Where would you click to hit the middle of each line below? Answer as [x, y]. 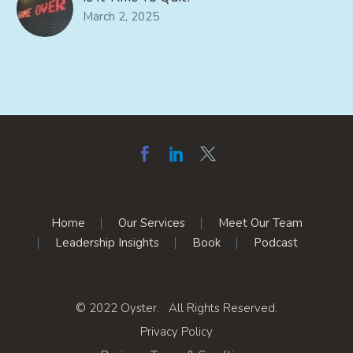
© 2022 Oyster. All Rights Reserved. [176, 308]
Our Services [151, 223]
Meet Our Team [260, 223]
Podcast [276, 242]
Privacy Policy [176, 331]
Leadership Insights [107, 242]
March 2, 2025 [121, 16]
